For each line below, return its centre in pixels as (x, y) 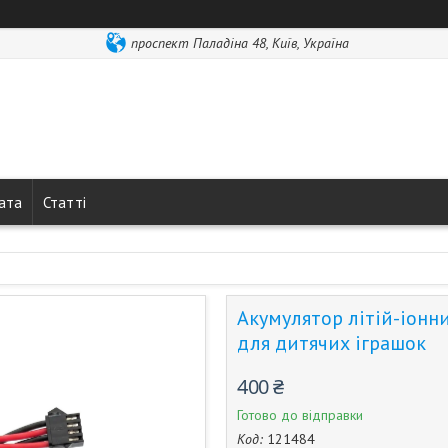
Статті (64, 202)
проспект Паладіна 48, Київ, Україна (240, 43)
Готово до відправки (300, 415)
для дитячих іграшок (331, 343)
